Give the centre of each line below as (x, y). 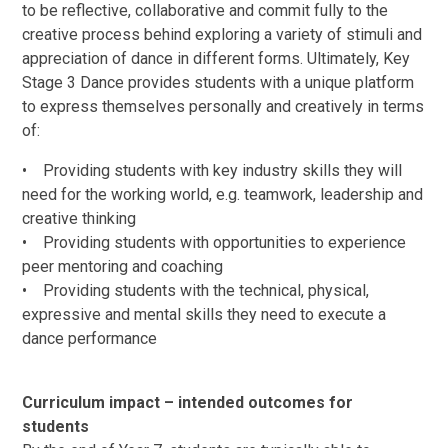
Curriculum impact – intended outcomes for (188, 402)
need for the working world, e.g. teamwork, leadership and (223, 194)
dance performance (90, 338)
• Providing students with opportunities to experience (214, 242)
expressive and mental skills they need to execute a (204, 314)
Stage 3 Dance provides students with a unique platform (218, 82)
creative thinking (79, 218)
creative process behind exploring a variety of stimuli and (222, 34)
